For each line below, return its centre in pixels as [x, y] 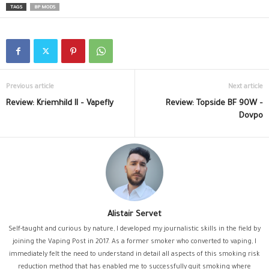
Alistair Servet [134, 215]
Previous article [30, 87]
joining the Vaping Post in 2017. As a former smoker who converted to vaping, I [134, 242]
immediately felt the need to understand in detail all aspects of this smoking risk [134, 255]
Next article [246, 87]
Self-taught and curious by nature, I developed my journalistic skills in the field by [134, 230]
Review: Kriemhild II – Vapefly [60, 104]
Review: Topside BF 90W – [214, 104]
